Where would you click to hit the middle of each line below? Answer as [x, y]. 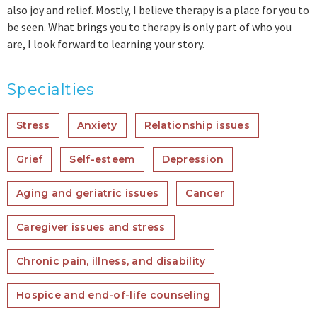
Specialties [51, 90]
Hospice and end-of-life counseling [114, 295]
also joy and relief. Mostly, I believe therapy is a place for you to [158, 10]
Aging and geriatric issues [88, 193]
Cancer [205, 193]
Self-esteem [102, 159]
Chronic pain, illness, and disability [111, 261]
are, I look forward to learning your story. [106, 44]
